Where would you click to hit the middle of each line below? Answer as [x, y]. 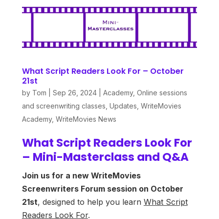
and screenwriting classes [64, 106]
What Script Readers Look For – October [103, 71]
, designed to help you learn [90, 202]
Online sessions [162, 92]
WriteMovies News [86, 119]
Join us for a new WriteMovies [81, 175]
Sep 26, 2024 [75, 92]
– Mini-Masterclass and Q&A [105, 157]
